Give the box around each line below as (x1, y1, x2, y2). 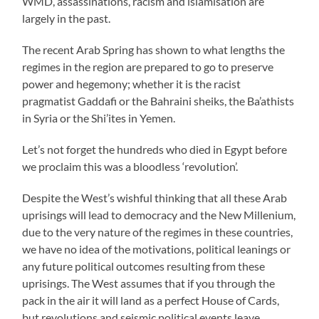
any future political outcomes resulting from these (22, 258, 266, 273)
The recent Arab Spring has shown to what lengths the (22, 42, 286, 56)
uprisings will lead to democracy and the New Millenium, (22, 207, 296, 221)
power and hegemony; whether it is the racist (22, 76, 241, 90)
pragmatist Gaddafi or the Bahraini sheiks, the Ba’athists (22, 93, 295, 108)
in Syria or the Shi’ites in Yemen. (22, 110, 176, 125)
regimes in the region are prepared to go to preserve (22, 59, 274, 73)
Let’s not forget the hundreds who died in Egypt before (22, 142, 288, 156)
